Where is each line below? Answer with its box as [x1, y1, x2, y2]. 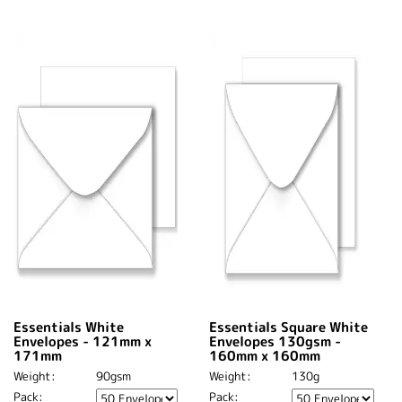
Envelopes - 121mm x [13, 331, 152, 351]
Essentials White [13, 317, 124, 336]
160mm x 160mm [209, 345, 321, 365]
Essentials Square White [209, 317, 369, 336]
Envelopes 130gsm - [209, 331, 342, 351]
